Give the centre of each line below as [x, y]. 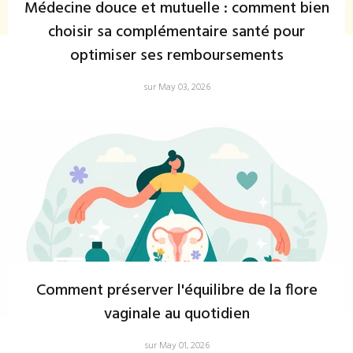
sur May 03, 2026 [176, 87]
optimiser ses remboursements [176, 56]
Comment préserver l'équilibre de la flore [176, 291]
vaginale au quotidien [176, 314]
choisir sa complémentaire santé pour [176, 32]
